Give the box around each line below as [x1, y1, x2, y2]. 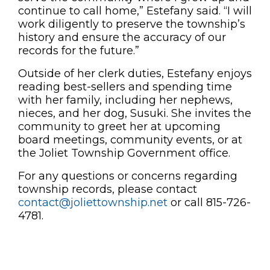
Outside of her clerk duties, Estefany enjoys [18, 67, 252, 80]
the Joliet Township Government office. [18, 146, 230, 160]
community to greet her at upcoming [18, 120, 221, 133]
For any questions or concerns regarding [18, 169, 237, 183]
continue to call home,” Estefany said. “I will [18, 4, 252, 17]
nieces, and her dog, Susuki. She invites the [18, 107, 251, 120]
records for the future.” [18, 44, 139, 57]
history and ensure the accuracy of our [18, 31, 226, 44]
